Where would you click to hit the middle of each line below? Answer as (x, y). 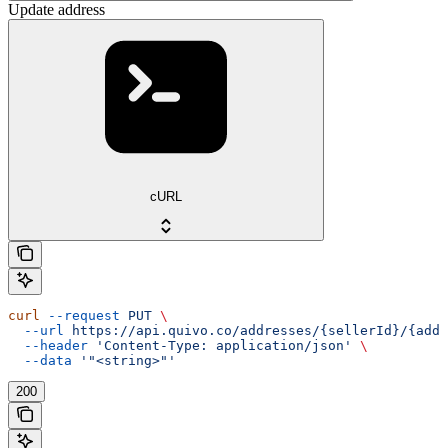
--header (48, 345)
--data (40, 360)
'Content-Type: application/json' (220, 345)
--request (80, 315)
